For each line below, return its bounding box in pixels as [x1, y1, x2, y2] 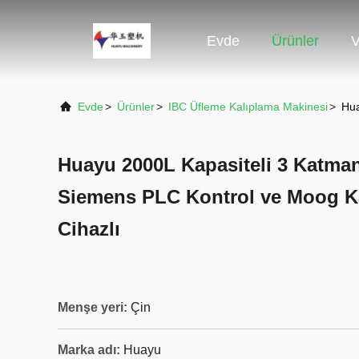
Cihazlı [58, 218, 120, 240]
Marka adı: [58, 343, 120, 357]
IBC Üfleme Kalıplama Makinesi [168, 100, 328, 113]
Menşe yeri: [58, 301, 127, 314]
